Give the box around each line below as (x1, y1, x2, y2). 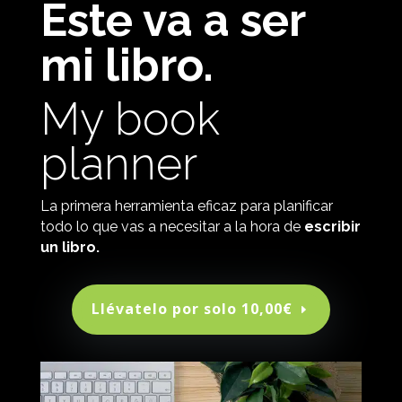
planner (39, 136, 197, 190)
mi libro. (39, 38, 214, 92)
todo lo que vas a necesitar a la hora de (39, 217, 301, 235)
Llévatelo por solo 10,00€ (91, 299, 293, 319)
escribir (300, 217, 361, 235)
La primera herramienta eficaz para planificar (39, 197, 333, 214)
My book (39, 92, 220, 145)
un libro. (39, 238, 100, 256)
